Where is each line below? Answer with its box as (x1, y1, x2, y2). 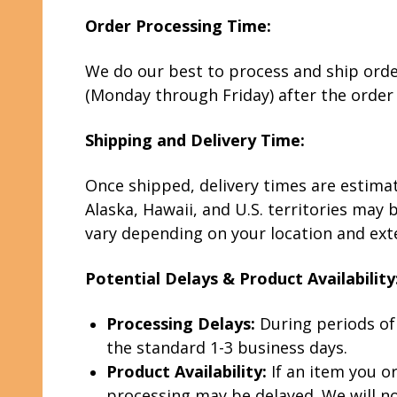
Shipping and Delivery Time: (85, 129, 305, 151)
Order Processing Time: (85, 15, 271, 36)
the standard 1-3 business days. (106, 337, 347, 358)
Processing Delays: (106, 313, 255, 334)
